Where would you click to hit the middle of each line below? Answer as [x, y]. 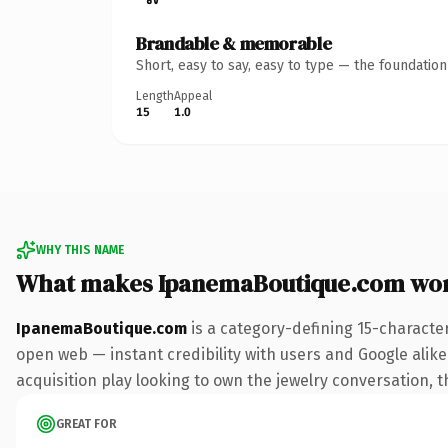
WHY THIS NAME [80, 249]
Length [155, 95]
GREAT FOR [86, 423]
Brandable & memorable [234, 43]
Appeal [193, 95]
